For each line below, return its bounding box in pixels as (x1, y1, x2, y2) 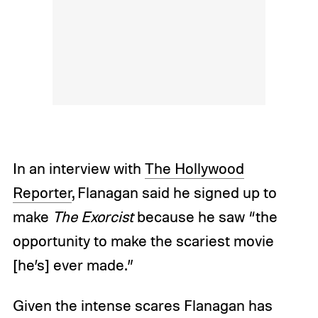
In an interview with (12, 158, 145, 177)
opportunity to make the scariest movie (12, 231, 274, 250)
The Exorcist (52, 207, 137, 226)
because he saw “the (136, 207, 278, 226)
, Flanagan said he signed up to (71, 182, 277, 202)
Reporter (12, 182, 72, 202)
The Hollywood (144, 158, 244, 177)
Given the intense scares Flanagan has (12, 296, 273, 315)
